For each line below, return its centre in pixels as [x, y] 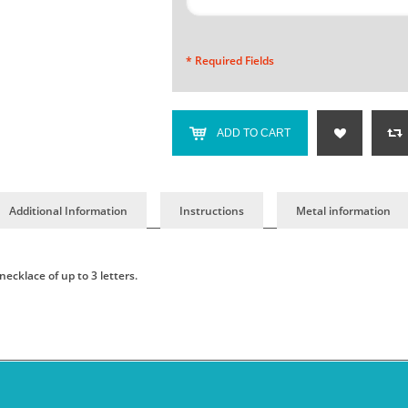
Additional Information [68, 211]
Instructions [212, 211]
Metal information [343, 211]
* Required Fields [230, 61]
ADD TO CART [254, 133]
